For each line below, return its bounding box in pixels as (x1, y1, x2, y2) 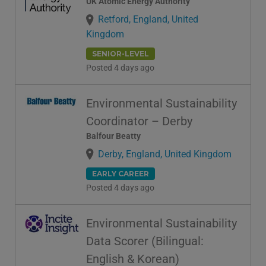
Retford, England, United (98, 14, 198, 26)
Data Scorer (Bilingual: (86, 233, 204, 248)
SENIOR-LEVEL (92, 49, 149, 58)
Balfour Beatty (86, 131, 141, 141)
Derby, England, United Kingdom (98, 148, 232, 160)
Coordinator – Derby (86, 113, 192, 128)
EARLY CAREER (92, 169, 149, 178)
